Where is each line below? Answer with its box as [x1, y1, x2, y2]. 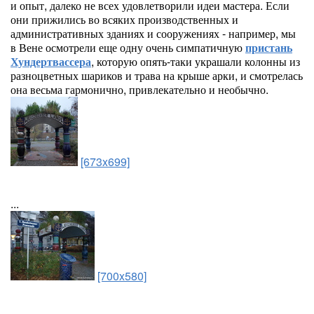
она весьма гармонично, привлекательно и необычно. [11, 81, 268, 97]
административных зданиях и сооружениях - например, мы [11, 25, 296, 41]
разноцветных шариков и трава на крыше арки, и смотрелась [11, 67, 303, 83]
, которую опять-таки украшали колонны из [91, 53, 300, 69]
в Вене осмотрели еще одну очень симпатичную [11, 39, 245, 55]
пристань [245, 39, 292, 55]
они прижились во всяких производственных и [11, 11, 238, 27]
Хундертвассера [11, 53, 91, 69]
